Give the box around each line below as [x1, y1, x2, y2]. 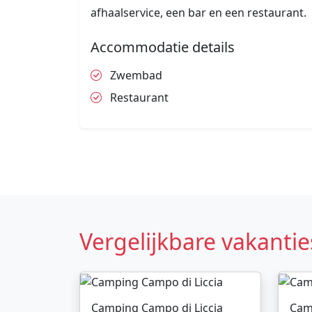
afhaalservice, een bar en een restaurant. [91, 5, 306, 21]
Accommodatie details [91, 38, 235, 57]
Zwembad [107, 68, 162, 84]
